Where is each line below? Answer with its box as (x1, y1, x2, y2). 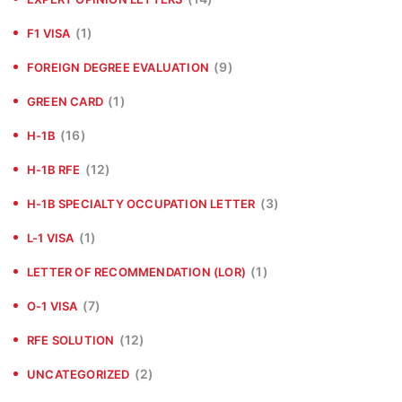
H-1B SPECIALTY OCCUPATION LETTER (27, 196, 256, 211)
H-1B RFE (27, 162, 81, 177)
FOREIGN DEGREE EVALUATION (27, 59, 209, 74)
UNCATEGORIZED (27, 366, 130, 381)
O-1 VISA (27, 298, 78, 313)
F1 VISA (27, 25, 71, 40)
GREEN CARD (27, 93, 103, 109)
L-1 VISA (27, 230, 74, 245)
